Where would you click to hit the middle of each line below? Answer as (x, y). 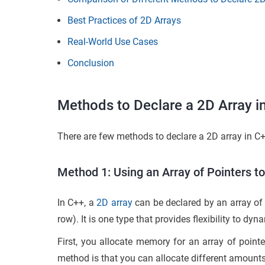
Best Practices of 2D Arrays (124, 20)
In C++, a (77, 202)
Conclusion (91, 63)
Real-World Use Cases (113, 41)
